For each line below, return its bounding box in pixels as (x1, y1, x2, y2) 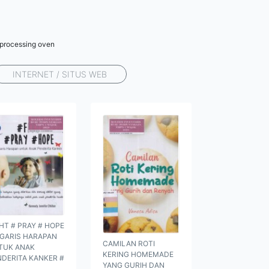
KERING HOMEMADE (103, 250, 174, 259)
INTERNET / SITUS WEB (13, 69, 107, 80)
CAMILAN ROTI (103, 239, 155, 249)
